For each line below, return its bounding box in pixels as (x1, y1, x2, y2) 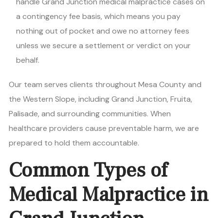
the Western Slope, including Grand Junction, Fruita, (9, 94, 192, 105)
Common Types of (9, 157, 167, 184)
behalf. (16, 55, 39, 66)
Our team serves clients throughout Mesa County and (9, 79, 201, 90)
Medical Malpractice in (9, 182, 208, 208)
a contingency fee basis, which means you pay (16, 11, 181, 22)
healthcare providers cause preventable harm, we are (9, 123, 199, 134)
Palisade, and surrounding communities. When (9, 109, 171, 119)
